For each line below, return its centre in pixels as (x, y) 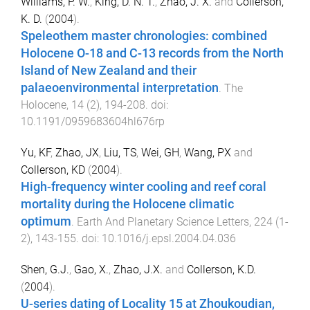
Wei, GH (160, 153)
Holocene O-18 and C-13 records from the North (152, 54)
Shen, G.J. (45, 269)
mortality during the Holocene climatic (127, 204)
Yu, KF (36, 153)
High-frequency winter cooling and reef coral (144, 187)
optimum (46, 222)
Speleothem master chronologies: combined (144, 36)
